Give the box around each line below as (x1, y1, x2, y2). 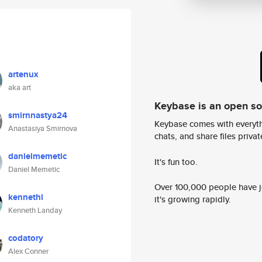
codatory (8, 232, 43, 244)
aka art (8, 82, 31, 93)
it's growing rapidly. (154, 193, 231, 206)
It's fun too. (154, 155, 198, 168)
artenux (8, 68, 39, 81)
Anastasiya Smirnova (8, 123, 77, 134)
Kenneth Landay (8, 205, 62, 216)
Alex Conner (8, 246, 49, 257)
